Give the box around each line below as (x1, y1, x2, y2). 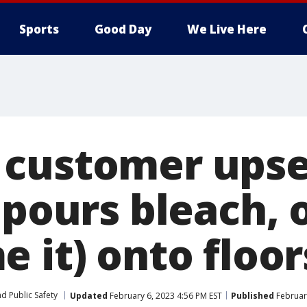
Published (231, 289, 274, 302)
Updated (70, 289, 108, 302)
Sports (19, 21, 59, 37)
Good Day (95, 21, 151, 37)
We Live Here (187, 21, 267, 37)
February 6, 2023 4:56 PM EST (108, 289, 222, 302)
